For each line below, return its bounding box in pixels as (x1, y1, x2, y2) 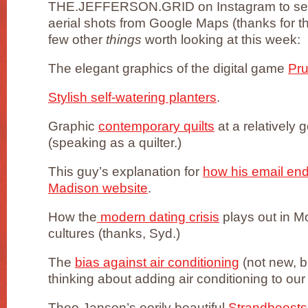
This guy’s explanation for (48, 164, 203, 179)
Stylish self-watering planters (48, 90, 217, 105)
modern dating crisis (97, 210, 219, 225)
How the (48, 210, 97, 225)
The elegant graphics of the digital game (48, 61, 288, 76)
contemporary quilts (98, 119, 214, 134)
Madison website (48, 181, 148, 196)
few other (48, 32, 106, 47)
